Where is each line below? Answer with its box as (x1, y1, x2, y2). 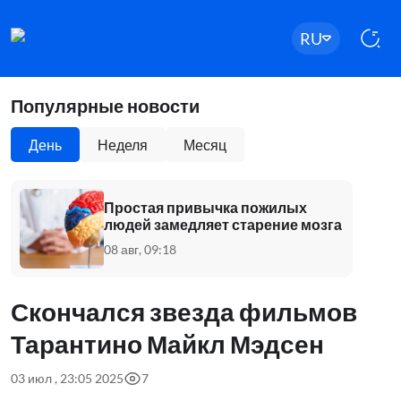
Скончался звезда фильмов (11, 296, 357, 327)
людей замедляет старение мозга (104, 215, 342, 233)
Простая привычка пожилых (104, 198, 307, 216)
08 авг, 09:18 (104, 241, 176, 257)
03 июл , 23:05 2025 (11, 371, 124, 386)
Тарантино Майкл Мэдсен (11, 328, 324, 359)
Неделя (98, 136, 148, 153)
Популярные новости (11, 95, 200, 116)
